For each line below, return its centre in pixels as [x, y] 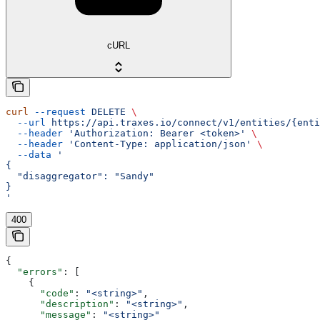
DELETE [106, 111]
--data [29, 154]
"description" [60, 304]
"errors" [34, 271]
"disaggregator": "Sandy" [80, 176]
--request [57, 111]
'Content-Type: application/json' [157, 144]
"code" [40, 293]
